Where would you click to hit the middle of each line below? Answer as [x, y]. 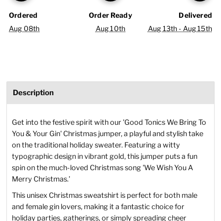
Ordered [23, 15]
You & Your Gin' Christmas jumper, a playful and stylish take [108, 134]
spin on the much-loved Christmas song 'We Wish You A [103, 168]
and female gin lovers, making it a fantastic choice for [98, 207]
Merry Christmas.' [41, 179]
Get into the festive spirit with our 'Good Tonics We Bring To [109, 123]
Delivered [195, 15]
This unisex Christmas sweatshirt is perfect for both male [105, 196]
